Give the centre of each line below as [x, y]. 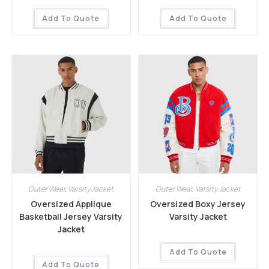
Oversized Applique [71, 204]
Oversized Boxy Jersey [198, 204]
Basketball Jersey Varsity [71, 217]
